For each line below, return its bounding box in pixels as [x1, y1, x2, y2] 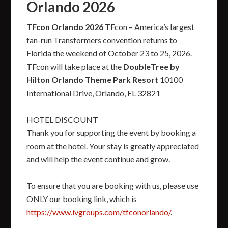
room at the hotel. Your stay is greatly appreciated [26, 140, 199, 151]
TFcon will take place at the [26, 61, 124, 71]
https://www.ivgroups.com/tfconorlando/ [26, 207, 171, 217]
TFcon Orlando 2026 [26, 21, 104, 32]
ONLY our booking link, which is [26, 193, 137, 204]
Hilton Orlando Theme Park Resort [26, 74, 159, 84]
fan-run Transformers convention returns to [26, 35, 178, 45]
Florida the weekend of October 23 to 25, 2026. [26, 48, 192, 58]
